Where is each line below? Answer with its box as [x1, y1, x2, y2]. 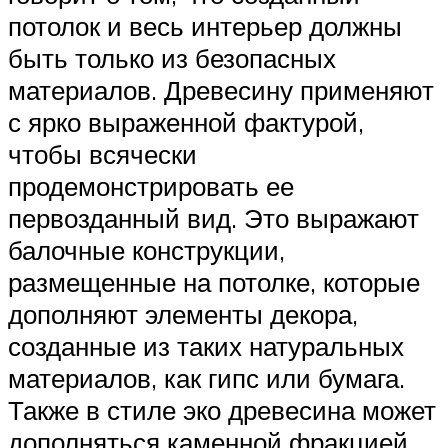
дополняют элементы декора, [8, 298, 358, 331]
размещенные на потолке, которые [8, 266, 420, 299]
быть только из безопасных [8, 42, 336, 75]
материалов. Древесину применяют [8, 74, 434, 107]
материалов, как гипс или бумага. [8, 362, 405, 395]
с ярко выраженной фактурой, [8, 106, 364, 139]
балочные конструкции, [8, 234, 285, 267]
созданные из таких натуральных [8, 330, 404, 363]
